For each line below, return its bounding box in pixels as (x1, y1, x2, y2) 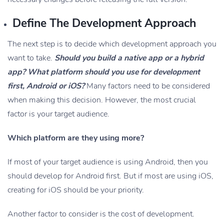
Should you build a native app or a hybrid (54, 52, 204, 64)
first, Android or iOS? (7, 80, 84, 92)
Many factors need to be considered (84, 80, 210, 92)
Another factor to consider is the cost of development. (7, 208, 194, 220)
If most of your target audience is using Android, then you (7, 156, 208, 168)
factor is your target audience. (7, 108, 109, 120)
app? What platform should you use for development (7, 66, 200, 78)
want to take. (7, 52, 54, 64)
